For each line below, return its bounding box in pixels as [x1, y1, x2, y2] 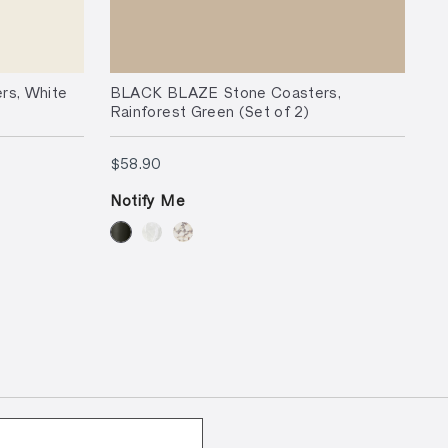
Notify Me [109, 191, 185, 210]
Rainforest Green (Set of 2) [109, 102, 310, 121]
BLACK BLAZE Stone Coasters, [109, 83, 342, 102]
